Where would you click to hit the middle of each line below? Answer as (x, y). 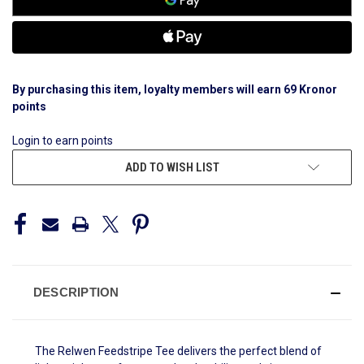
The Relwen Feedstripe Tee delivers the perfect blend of (178, 351)
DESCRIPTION (76, 292)
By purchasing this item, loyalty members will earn (148, 90)
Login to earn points (63, 141)
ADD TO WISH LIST (172, 168)
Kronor (317, 90)
